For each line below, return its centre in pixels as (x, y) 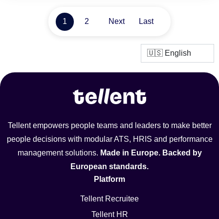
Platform (109, 179)
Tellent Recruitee (109, 199)
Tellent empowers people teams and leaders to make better (109, 125)
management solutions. (59, 153)
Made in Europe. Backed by (151, 153)
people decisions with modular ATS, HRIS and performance (109, 139)
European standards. (109, 166)
